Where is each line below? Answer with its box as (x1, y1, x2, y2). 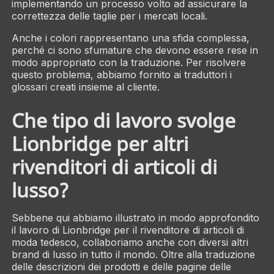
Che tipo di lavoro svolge (11, 107, 235, 134)
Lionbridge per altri (11, 130, 188, 157)
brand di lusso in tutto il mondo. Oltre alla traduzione (11, 248, 255, 261)
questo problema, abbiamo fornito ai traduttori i (11, 68, 232, 81)
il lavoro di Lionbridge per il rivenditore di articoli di (11, 224, 244, 237)
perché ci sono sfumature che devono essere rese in (11, 43, 258, 56)
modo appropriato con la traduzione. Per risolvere (11, 56, 246, 68)
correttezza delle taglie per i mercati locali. (11, 9, 207, 22)
